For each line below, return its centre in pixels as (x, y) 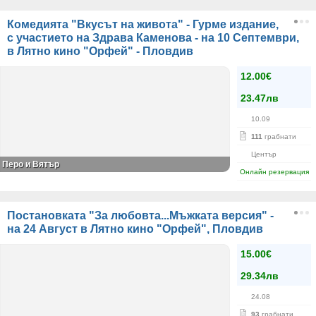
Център (264, 154)
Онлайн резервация (274, 172)
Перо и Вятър (31, 164)
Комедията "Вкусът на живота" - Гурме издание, (143, 24)
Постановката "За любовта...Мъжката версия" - (140, 215)
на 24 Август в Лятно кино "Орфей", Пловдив (135, 229)
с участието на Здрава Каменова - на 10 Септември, (153, 38)
